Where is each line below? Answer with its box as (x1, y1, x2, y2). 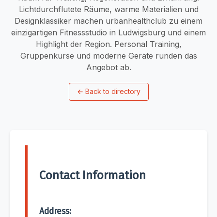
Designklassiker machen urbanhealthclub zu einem (15, 15, 202, 26)
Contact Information (39, 169, 146, 183)
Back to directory (85, 87, 140, 96)
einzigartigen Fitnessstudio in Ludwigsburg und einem (11, 27, 206, 37)
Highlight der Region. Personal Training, (35, 39, 182, 49)
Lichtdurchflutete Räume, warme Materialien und (18, 4, 199, 14)
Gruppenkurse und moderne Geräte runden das (20, 50, 197, 61)
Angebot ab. (86, 62, 131, 72)
